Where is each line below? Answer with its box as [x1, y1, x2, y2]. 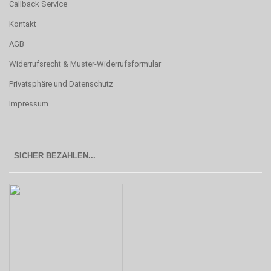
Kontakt [9, 19, 36, 29]
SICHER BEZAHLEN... [14, 151, 96, 161]
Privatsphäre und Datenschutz [9, 79, 113, 89]
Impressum [9, 99, 48, 109]
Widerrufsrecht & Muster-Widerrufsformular [9, 59, 161, 69]
